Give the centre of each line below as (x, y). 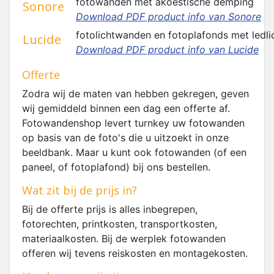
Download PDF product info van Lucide (167, 50)
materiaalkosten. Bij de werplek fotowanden (124, 239)
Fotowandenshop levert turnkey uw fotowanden (133, 123)
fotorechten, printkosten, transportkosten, (120, 224)
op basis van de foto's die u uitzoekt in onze (125, 138)
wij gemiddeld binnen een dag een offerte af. (126, 108)
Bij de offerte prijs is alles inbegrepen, (110, 209)
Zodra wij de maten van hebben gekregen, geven (135, 94)
